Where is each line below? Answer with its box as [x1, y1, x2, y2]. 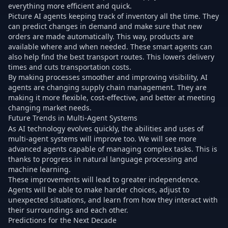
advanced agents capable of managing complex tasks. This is [8, 144, 217, 154]
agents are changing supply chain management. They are [8, 82, 207, 93]
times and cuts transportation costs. [8, 62, 131, 72]
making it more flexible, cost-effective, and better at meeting [8, 93, 215, 103]
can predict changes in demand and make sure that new [8, 21, 202, 32]
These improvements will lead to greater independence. [8, 175, 200, 185]
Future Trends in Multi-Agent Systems [8, 113, 137, 123]
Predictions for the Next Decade [8, 215, 117, 225]
